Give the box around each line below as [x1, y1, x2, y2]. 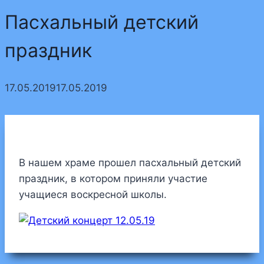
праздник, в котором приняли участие [19, 173, 207, 185]
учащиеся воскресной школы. [19, 189, 167, 201]
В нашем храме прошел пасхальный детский [19, 157, 241, 169]
